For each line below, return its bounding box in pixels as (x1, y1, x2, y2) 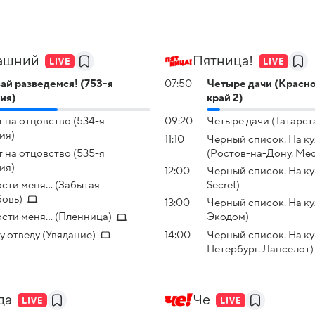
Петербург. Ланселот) (207, 243, 314, 255)
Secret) (207, 179, 240, 191)
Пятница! (193, 53, 253, 69)
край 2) (207, 91, 243, 103)
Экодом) (207, 211, 249, 223)
